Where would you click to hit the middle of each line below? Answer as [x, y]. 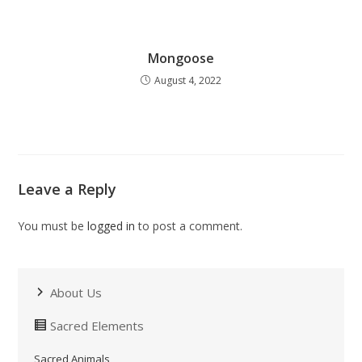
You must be [53, 225]
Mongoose [181, 58]
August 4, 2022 [188, 80]
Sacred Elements [97, 325]
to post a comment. [189, 225]
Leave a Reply [67, 189]
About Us [76, 292]
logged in [112, 225]
